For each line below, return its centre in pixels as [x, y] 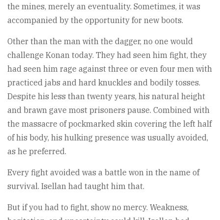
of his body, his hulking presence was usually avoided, [108, 137]
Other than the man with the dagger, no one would [100, 41]
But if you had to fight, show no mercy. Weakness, [98, 207]
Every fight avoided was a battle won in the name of [103, 172]
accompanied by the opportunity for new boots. [95, 20]
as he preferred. [37, 151]
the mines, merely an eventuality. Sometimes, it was [104, 6]
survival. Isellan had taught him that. [76, 186]
